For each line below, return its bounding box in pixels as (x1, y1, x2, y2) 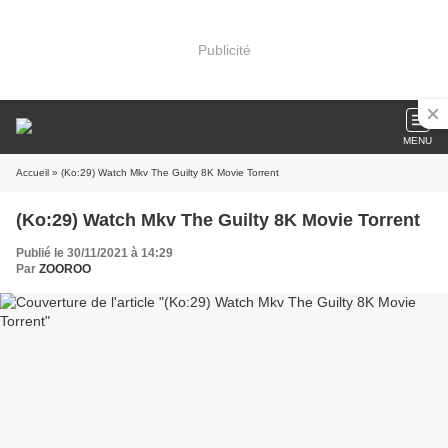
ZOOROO (39, 262, 91, 276)
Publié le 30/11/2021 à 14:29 (16, 246, 173, 260)
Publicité (197, 41, 251, 58)
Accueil (16, 167, 49, 178)
